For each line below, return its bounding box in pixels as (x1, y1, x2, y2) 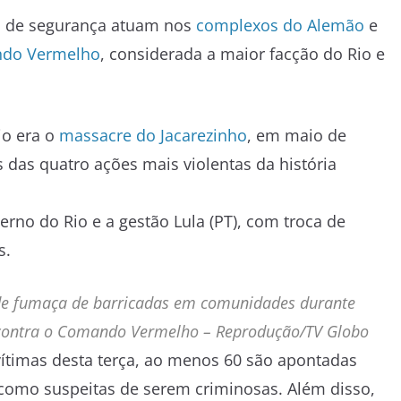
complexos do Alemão (196, 13, 364, 36)
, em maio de (247, 124, 346, 146)
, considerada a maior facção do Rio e (100, 42, 385, 64)
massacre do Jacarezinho (59, 124, 247, 146)
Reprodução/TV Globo (216, 320, 370, 342)
